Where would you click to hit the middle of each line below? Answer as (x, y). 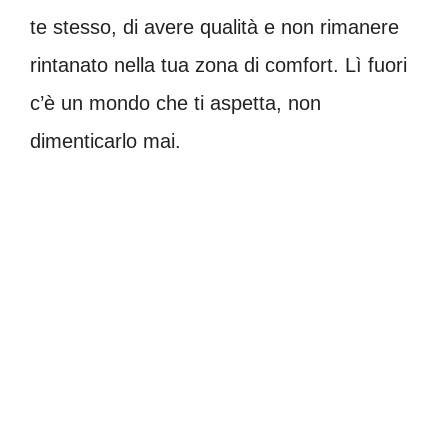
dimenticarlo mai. (105, 140)
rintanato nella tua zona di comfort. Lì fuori (218, 64)
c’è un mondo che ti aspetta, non (175, 102)
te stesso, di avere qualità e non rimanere (214, 26)
